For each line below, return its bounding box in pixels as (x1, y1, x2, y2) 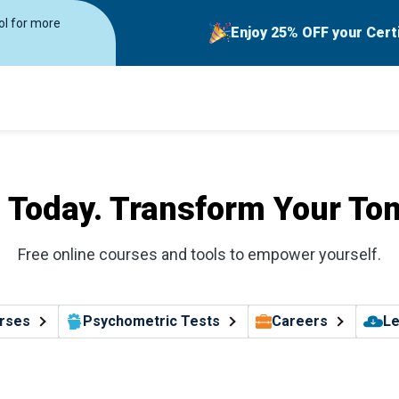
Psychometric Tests (82, 313, 220, 330)
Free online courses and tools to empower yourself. (18, 245, 381, 264)
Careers (271, 313, 328, 330)
